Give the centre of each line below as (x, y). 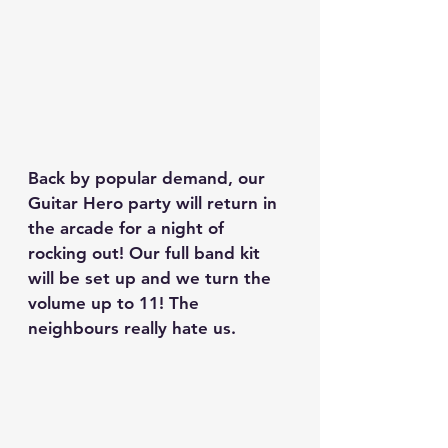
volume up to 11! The (116, 302)
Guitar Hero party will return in (155, 202)
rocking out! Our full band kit (146, 252)
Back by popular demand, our (149, 177)
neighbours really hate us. (132, 327)
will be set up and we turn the (152, 277)
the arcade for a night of (128, 227)
